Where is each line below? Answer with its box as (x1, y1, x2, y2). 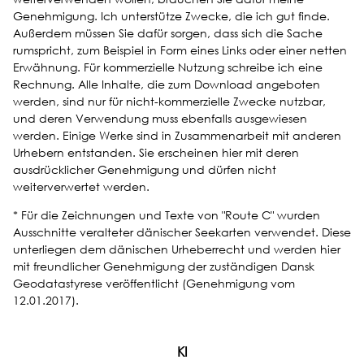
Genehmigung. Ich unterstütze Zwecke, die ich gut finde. (13, 7, 330, 24)
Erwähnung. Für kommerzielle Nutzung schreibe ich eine (13, 58, 323, 75)
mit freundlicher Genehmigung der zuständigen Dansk (13, 258, 314, 274)
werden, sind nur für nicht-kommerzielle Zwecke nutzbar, (13, 93, 326, 109)
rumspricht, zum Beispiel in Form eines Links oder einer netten (13, 41, 347, 58)
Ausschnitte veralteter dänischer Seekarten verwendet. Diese (13, 223, 351, 240)
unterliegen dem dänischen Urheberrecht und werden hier (13, 240, 340, 257)
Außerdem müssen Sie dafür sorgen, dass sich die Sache (13, 24, 323, 41)
